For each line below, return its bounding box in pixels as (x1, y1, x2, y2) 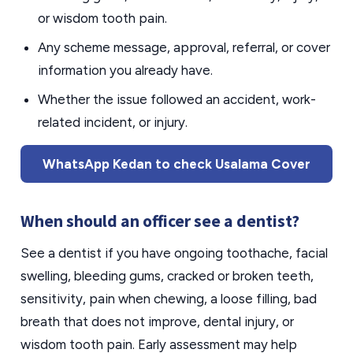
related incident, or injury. (38, 114, 188, 130)
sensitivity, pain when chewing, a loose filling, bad (20, 291, 317, 307)
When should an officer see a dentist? (20, 210, 299, 232)
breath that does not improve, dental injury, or (20, 314, 294, 329)
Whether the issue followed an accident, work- (38, 91, 316, 107)
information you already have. (38, 62, 213, 78)
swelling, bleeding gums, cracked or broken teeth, (20, 268, 314, 284)
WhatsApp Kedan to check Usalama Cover (43, 156, 310, 172)
